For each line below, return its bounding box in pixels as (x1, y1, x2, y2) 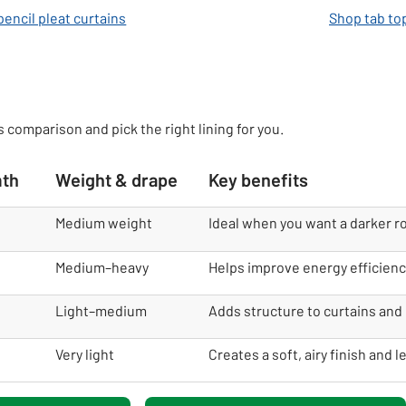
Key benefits (208, 168, 308, 190)
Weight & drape (55, 168, 178, 190)
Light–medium (55, 301, 147, 319)
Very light (55, 344, 114, 362)
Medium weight (55, 213, 152, 231)
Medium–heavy (55, 257, 149, 275)
